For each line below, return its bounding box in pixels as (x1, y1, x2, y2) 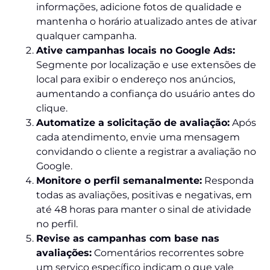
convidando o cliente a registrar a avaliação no (36, 146, 256, 158)
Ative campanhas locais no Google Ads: (36, 45, 235, 57)
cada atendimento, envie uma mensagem (36, 131, 240, 143)
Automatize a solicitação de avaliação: (36, 117, 230, 129)
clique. (36, 102, 67, 115)
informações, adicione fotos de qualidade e (36, 1, 242, 13)
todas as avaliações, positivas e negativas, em (36, 189, 252, 201)
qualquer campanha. (36, 30, 136, 42)
